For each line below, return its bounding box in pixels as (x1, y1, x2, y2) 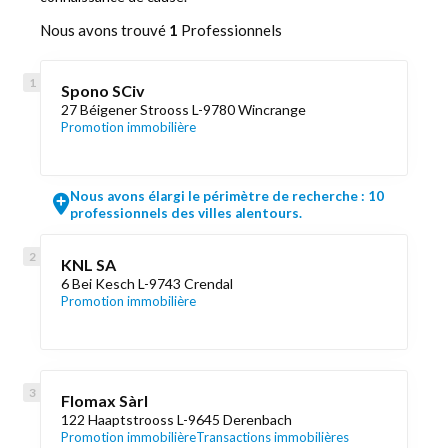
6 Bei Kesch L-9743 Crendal (61, 275, 233, 292)
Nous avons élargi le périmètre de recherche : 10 (70, 188, 384, 204)
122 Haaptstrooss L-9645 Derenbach (61, 411, 292, 428)
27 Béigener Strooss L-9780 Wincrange (61, 101, 306, 118)
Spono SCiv (61, 81, 145, 100)
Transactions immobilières (196, 429, 349, 445)
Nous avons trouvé (40, 21, 169, 39)
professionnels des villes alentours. (70, 205, 302, 221)
